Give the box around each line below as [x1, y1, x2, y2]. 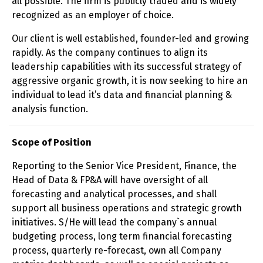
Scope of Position [12, 137, 92, 148]
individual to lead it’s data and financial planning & [12, 89, 232, 100]
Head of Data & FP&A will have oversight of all [12, 174, 208, 186]
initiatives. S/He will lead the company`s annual [12, 217, 217, 228]
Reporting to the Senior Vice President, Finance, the [12, 160, 237, 171]
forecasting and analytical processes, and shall [12, 188, 217, 200]
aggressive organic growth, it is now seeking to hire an [12, 75, 248, 86]
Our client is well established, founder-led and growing [12, 33, 249, 44]
